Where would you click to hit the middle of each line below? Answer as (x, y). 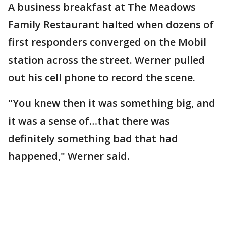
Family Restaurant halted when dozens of (111, 24)
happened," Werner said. (69, 156)
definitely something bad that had (93, 138)
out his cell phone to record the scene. (102, 77)
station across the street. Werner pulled (106, 60)
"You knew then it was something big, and (112, 103)
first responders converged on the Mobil (107, 42)
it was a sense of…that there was (89, 121)
